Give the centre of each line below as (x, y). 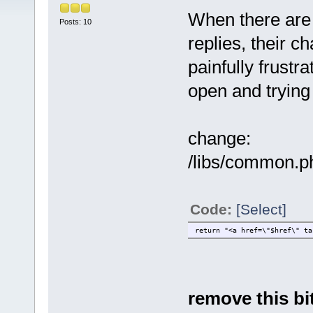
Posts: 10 (75, 22)
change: (219, 138)
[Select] (261, 209)
